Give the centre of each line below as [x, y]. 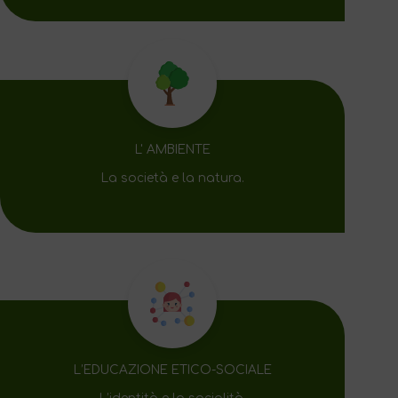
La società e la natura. [172, 179]
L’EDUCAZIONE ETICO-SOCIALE [172, 370]
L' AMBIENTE [172, 150]
